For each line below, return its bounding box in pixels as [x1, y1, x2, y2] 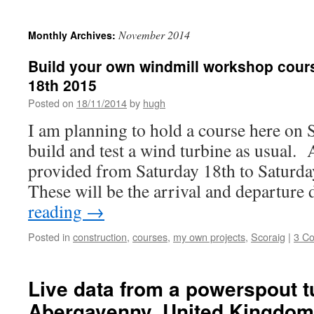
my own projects [173, 229, 245, 244]
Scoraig [251, 229, 285, 244]
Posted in [28, 229, 70, 244]
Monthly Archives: [28, 28, 118, 42]
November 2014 [118, 27, 190, 42]
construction [73, 229, 127, 244]
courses [132, 229, 168, 244]
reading [28, 199, 86, 223]
